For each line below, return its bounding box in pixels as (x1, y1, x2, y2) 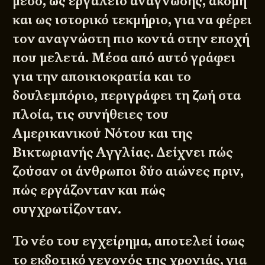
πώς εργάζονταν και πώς (12, 181, 166, 199)
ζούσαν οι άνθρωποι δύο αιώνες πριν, (12, 162, 244, 180)
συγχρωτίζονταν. (12, 200, 122, 218)
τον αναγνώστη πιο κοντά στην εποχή (12, 30, 250, 47)
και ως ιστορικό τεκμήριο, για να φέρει (12, 11, 253, 28)
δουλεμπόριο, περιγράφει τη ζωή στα (12, 86, 241, 104)
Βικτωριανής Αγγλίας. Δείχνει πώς (12, 143, 234, 161)
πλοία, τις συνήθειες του (12, 105, 169, 123)
